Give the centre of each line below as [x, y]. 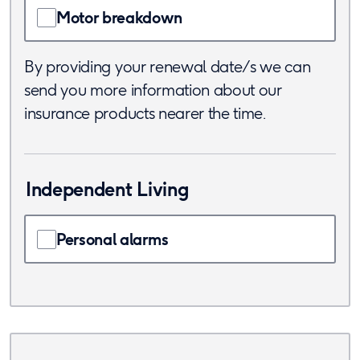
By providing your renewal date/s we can [168, 66]
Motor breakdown [119, 17]
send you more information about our [153, 90]
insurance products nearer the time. [145, 113]
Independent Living [107, 189]
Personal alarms [112, 239]
